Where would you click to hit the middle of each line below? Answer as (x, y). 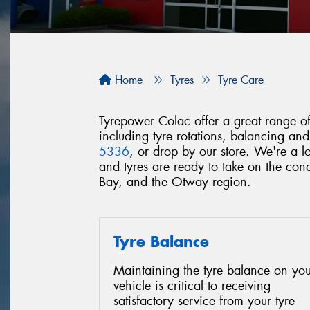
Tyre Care (241, 80)
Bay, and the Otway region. (175, 182)
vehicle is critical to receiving (192, 286)
